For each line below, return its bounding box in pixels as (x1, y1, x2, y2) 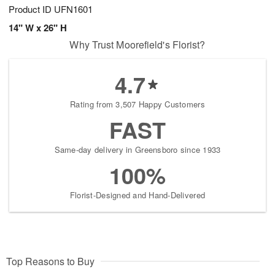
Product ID (9, 2, 54, 16)
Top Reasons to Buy (6, 254, 95, 269)
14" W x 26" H (9, 21, 67, 35)
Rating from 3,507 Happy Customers (70, 98, 205, 110)
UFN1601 (54, 2, 93, 16)
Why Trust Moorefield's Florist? (69, 37, 206, 52)
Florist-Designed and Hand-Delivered (69, 189, 206, 201)
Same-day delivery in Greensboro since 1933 (54, 144, 221, 156)
